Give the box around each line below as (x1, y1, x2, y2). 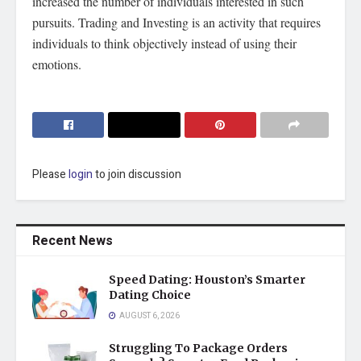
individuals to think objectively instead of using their (32, 35, 297, 52)
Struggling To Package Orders (109, 341, 288, 356)
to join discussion (93, 166, 181, 184)
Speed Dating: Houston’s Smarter (109, 272, 305, 288)
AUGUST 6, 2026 (118, 310, 180, 322)
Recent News (32, 231, 113, 251)
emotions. (32, 56, 81, 73)
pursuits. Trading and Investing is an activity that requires (32, 14, 321, 31)
